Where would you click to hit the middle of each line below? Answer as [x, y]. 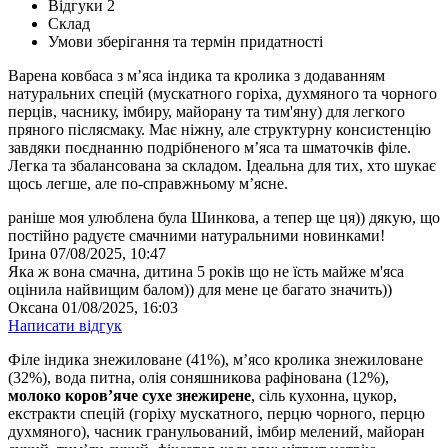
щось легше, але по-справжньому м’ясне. [148, 184]
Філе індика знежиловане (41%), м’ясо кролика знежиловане [215, 360]
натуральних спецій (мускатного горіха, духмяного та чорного [222, 94]
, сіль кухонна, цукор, [324, 396]
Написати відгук [65, 326]
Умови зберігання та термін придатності [185, 42]
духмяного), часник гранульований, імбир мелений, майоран [216, 432]
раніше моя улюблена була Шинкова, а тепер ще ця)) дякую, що [224, 218]
